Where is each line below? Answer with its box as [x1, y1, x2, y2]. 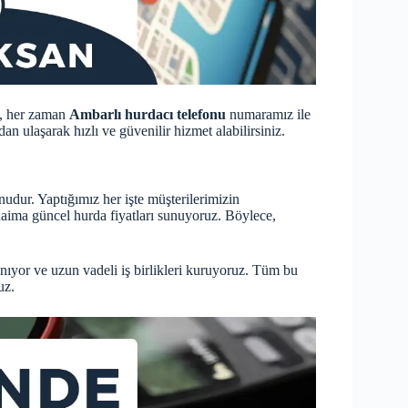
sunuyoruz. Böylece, [154, 208, 276, 224]
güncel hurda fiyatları [32, 208, 154, 224]
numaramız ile [226, 107, 311, 123]
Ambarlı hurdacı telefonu [69, 107, 226, 123]
